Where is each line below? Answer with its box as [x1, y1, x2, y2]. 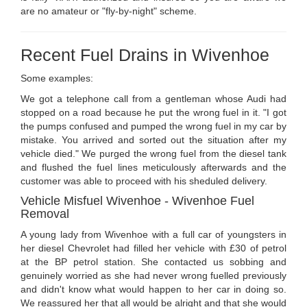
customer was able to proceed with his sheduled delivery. [21, 175, 267, 187]
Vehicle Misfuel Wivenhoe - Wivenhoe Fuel [21, 194, 254, 208]
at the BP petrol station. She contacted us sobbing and [21, 256, 286, 268]
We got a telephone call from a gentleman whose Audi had [21, 93, 286, 105]
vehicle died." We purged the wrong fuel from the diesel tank [21, 148, 286, 160]
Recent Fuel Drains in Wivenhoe [21, 45, 269, 65]
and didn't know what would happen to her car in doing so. [21, 284, 286, 295]
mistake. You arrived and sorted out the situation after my [21, 134, 286, 146]
